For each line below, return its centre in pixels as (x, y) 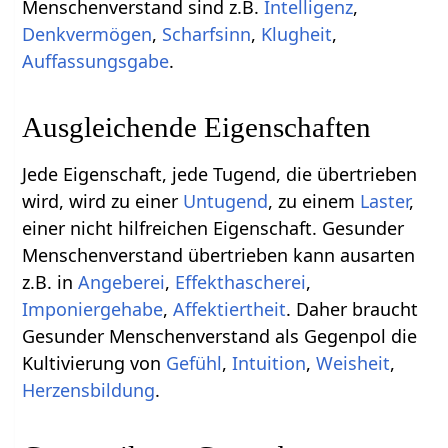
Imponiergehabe (93, 308)
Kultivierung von (94, 362)
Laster (385, 200)
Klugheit (297, 33)
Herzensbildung (89, 389)
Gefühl (194, 362)
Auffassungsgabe (96, 60)
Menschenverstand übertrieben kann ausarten (219, 254)
